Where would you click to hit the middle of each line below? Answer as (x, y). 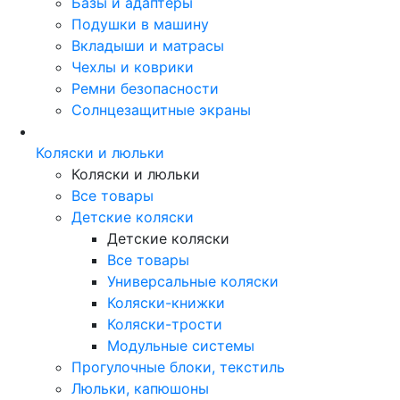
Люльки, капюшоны (140, 388)
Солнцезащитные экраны (161, 109)
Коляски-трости (165, 324)
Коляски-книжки (166, 302)
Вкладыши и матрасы (148, 45)
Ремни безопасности (145, 88)
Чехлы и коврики (133, 67)
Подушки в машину (140, 24)
